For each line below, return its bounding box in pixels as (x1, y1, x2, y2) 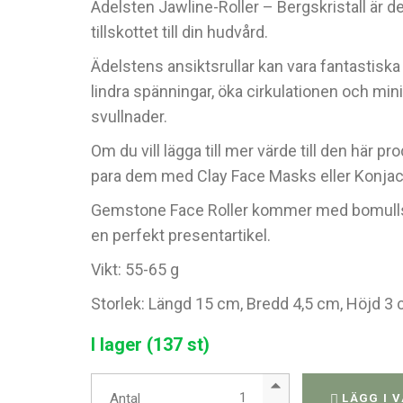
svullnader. (91, 107, 168, 126)
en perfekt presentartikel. (91, 226, 272, 245)
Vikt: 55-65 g (91, 260, 180, 279)
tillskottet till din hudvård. (91, 22, 269, 41)
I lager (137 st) (91, 334, 210, 355)
